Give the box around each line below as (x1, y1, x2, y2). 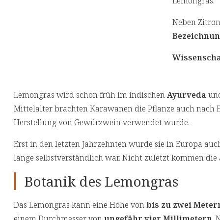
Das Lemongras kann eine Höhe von (14, 199, 146, 211)
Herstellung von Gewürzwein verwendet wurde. (14, 117, 190, 128)
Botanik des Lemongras (24, 172, 178, 191)
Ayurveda (167, 89, 206, 101)
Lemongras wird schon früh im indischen (14, 89, 167, 101)
